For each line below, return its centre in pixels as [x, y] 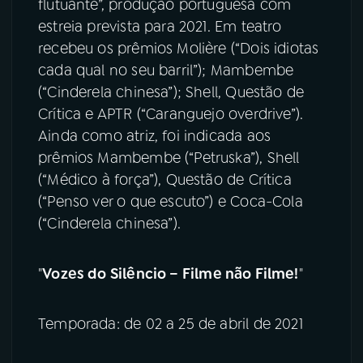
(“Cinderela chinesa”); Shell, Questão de [171, 93]
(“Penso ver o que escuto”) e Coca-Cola [171, 202]
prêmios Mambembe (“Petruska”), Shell [169, 158]
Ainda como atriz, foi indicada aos [155, 137]
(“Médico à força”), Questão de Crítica [165, 180]
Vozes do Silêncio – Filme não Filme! [171, 274]
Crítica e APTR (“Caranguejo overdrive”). [171, 115]
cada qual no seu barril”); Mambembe [166, 71]
